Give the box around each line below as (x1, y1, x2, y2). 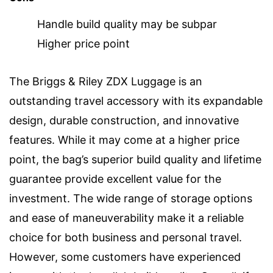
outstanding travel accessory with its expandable (9, 94, 263, 108)
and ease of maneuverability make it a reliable (9, 211, 244, 225)
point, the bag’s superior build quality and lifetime (9, 153, 261, 166)
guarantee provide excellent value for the (9, 172, 221, 186)
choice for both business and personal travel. (9, 231, 242, 244)
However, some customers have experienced (9, 250, 241, 264)
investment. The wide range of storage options (9, 192, 252, 205)
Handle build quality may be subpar (37, 18, 217, 31)
